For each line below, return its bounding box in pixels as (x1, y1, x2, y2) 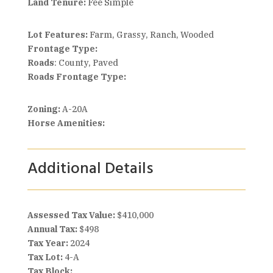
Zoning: (27, 104, 62, 115)
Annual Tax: (27, 224, 79, 235)
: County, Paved (54, 57, 118, 68)
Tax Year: (27, 238, 70, 249)
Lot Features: (27, 29, 90, 40)
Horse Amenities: (27, 118, 105, 129)
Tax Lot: (27, 252, 65, 263)
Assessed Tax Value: (27, 210, 117, 221)
